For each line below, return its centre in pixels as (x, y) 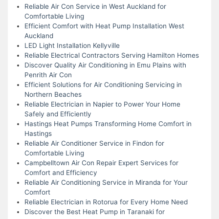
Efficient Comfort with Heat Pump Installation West (104, 26)
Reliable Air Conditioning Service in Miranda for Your (106, 182)
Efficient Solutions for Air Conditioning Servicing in (103, 84)
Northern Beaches (53, 94)
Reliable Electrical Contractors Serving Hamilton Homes (111, 55)
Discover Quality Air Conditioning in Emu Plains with (105, 65)
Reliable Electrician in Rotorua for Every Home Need (106, 202)
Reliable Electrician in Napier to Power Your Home (102, 104)
